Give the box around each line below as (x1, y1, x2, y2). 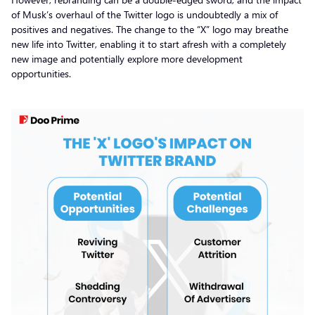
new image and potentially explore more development (11, 51, 243, 65)
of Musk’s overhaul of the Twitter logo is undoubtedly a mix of (11, 7, 278, 21)
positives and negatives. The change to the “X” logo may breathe (11, 22, 288, 36)
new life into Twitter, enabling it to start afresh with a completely (11, 37, 286, 51)
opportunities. (11, 66, 74, 80)
